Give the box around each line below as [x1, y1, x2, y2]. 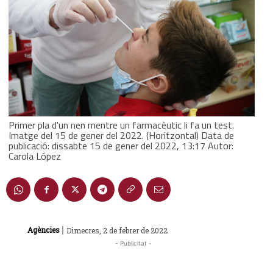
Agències [27, 225, 60, 235]
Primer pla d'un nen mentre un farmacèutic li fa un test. [9, 117, 234, 132]
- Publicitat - [115, 239, 152, 247]
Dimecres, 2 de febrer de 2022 [66, 225, 168, 235]
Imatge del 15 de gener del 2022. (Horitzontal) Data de [9, 127, 234, 143]
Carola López [9, 148, 61, 163]
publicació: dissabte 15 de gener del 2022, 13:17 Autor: [9, 138, 233, 153]
